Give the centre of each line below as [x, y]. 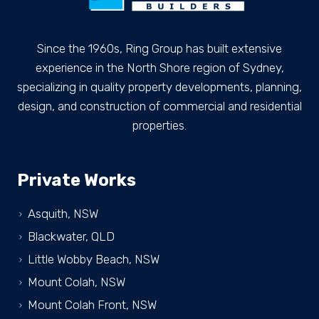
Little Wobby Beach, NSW [94, 260]
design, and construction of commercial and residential [159, 106]
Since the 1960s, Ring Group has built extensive [159, 49]
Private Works [77, 181]
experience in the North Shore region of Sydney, [159, 68]
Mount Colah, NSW [77, 282]
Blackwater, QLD [71, 237]
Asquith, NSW [63, 214]
